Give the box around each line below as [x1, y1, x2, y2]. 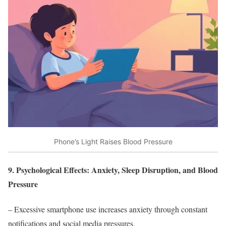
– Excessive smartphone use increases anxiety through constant [8, 203, 207, 214]
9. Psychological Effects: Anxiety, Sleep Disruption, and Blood [8, 164, 218, 176]
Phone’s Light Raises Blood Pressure [53, 137, 173, 146]
